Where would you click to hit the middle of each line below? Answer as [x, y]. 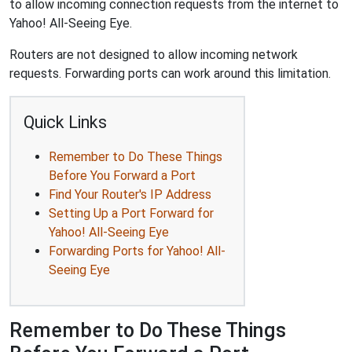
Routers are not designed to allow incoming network [154, 55]
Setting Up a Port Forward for [131, 213]
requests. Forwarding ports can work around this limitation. [170, 73]
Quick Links [65, 122]
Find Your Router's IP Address [130, 194]
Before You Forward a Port [122, 176]
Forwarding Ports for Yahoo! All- [137, 251]
